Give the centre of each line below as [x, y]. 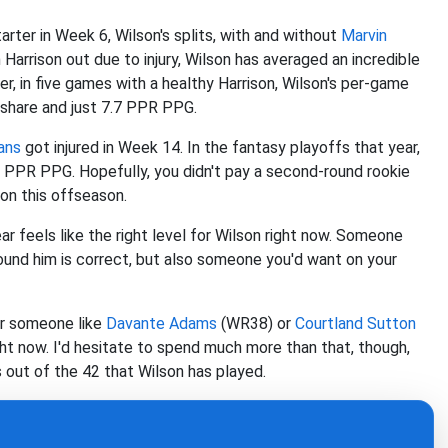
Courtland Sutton [355, 324]
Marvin [364, 36]
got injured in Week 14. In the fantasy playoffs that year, [220, 148]
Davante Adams [161, 324]
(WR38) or [256, 324]
